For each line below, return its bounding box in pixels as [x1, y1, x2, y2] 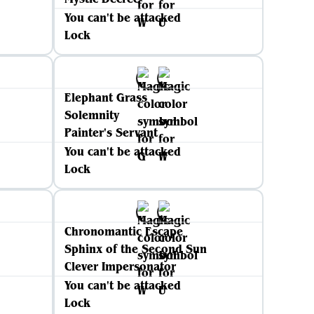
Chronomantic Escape [64, 224, 183, 239]
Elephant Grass [64, 90, 147, 105]
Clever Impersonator [64, 259, 176, 274]
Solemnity [64, 107, 119, 123]
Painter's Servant [64, 125, 158, 140]
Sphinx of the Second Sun [64, 241, 207, 257]
